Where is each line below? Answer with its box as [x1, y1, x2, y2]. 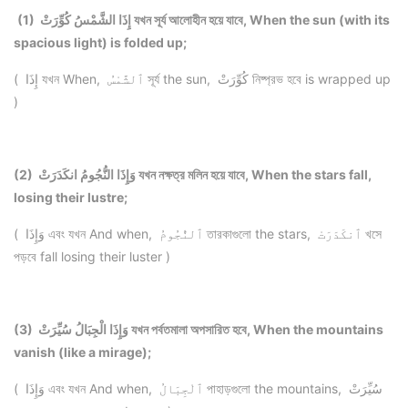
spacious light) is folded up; [14, 35, 187, 51]
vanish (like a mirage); [14, 344, 151, 361]
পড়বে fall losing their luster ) [14, 249, 174, 265]
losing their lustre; [14, 189, 127, 206]
